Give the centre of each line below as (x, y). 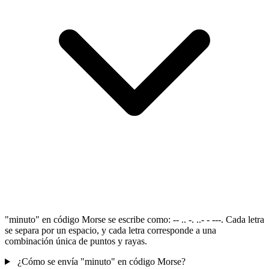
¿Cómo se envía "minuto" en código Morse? (101, 262)
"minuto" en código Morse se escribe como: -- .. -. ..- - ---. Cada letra (134, 220)
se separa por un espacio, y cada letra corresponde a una (110, 231)
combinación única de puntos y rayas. (76, 241)
